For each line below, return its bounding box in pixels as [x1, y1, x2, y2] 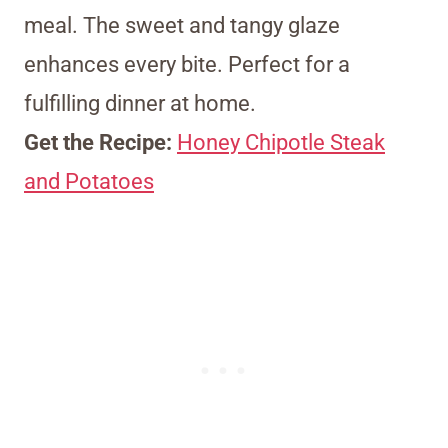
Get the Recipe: [24, 130, 177, 156]
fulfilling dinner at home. [24, 91, 256, 117]
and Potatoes [24, 169, 154, 195]
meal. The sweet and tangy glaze [24, 13, 340, 39]
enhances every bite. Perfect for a [24, 52, 350, 78]
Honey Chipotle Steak [177, 130, 385, 156]
